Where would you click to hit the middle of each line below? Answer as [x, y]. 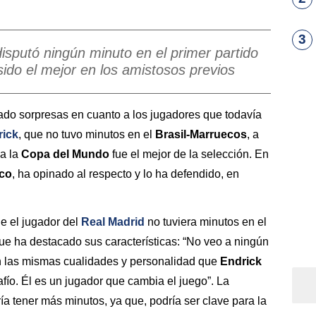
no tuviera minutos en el [206, 222]
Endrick [241, 262]
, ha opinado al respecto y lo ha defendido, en [126, 174]
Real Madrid [113, 222]
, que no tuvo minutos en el [87, 134]
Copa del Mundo [65, 154]
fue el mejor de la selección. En [189, 154]
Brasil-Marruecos [201, 134]
